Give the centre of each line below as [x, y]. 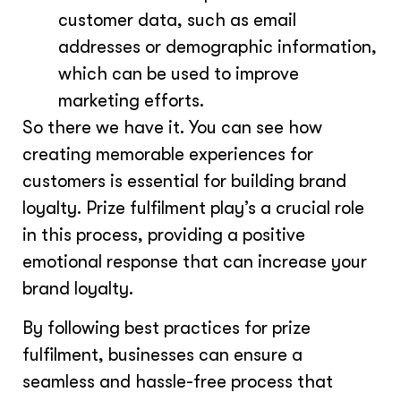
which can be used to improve [179, 73]
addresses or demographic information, [218, 47]
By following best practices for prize [166, 328]
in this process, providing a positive [164, 235]
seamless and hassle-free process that [178, 381]
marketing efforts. [131, 100]
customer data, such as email [177, 20]
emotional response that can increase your [195, 261]
